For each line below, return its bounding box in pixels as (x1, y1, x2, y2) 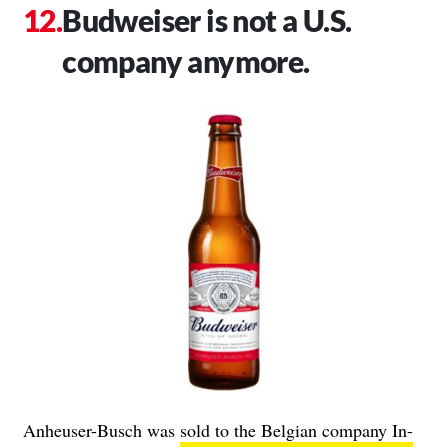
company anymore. (62, 42, 310, 79)
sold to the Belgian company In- (180, 418, 413, 442)
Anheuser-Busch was (23, 418, 180, 442)
